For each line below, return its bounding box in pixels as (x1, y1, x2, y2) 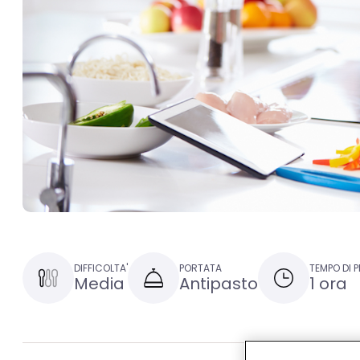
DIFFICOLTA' (74, 260, 128, 275)
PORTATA (179, 260, 222, 275)
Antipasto (179, 272, 258, 295)
